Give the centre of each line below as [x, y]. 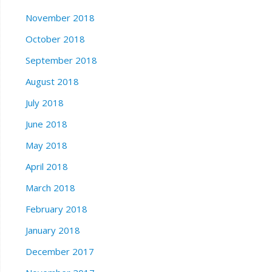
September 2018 [61, 60]
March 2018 [50, 188]
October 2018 [55, 39]
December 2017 [59, 251]
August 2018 [52, 81]
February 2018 [56, 209]
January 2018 [53, 230]
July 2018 [44, 103]
